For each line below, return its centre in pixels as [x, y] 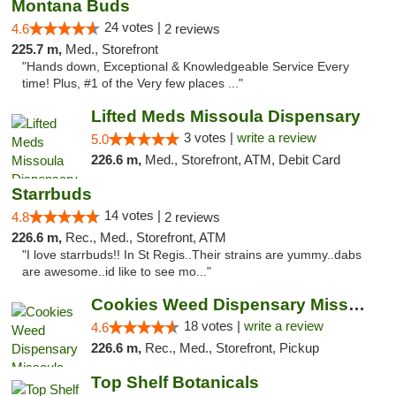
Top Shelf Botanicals [175, 382]
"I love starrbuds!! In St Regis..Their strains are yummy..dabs [192, 255]
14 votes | [134, 215]
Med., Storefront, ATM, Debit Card [242, 160]
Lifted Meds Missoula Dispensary [225, 116]
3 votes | [210, 137]
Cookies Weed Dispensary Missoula [356, 305]
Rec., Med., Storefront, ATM [146, 237]
